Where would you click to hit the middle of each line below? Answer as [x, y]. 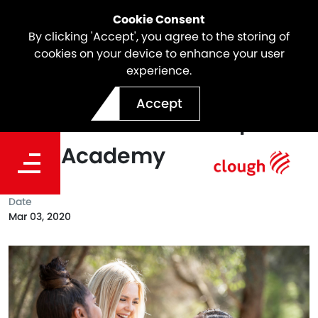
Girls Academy [87, 156]
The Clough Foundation [134, 88]
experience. [159, 71]
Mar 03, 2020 [40, 216]
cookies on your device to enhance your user [159, 54]
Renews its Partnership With [159, 122]
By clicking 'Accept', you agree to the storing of [159, 37]
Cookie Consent [159, 20]
